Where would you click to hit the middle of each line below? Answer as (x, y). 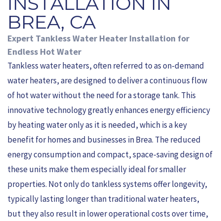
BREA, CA (52, 22)
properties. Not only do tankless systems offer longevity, (107, 184)
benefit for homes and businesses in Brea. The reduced (104, 140)
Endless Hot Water (44, 52)
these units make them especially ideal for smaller (97, 169)
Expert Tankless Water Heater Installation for (98, 38)
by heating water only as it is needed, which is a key (97, 125)
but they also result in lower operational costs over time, (108, 214)
